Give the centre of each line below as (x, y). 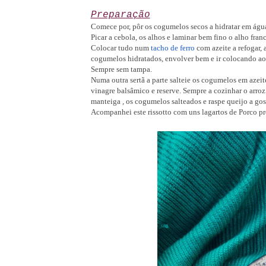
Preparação (120, 15)
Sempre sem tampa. (121, 69)
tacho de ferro (172, 48)
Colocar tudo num (121, 48)
